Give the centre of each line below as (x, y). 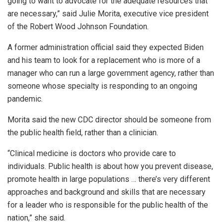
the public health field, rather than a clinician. (84, 132)
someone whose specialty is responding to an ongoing (102, 86)
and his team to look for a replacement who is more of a (104, 60)
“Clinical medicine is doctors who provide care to (92, 153)
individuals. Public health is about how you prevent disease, (110, 166)
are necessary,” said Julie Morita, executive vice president (108, 13)
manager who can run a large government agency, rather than (111, 73)
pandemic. (25, 99)
